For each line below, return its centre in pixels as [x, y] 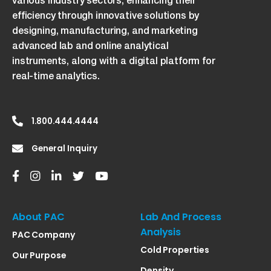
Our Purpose [39, 255]
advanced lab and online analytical [90, 45]
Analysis [161, 232]
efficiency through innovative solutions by [106, 15]
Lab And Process [181, 217]
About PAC [38, 217]
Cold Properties [175, 250]
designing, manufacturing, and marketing [105, 30]
